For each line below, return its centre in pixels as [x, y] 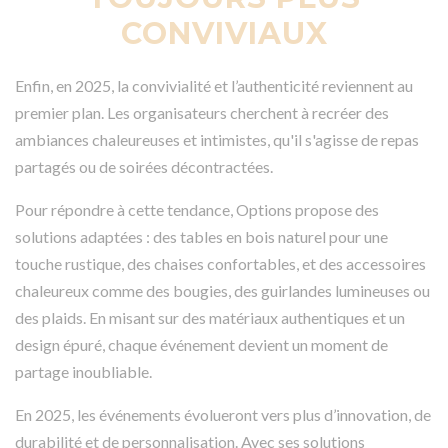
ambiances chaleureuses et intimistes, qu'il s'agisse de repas [217, 139]
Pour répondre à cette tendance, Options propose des [197, 209]
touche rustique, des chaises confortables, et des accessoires [220, 263]
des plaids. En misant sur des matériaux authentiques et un [210, 317]
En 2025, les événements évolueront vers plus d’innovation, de [223, 414]
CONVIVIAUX [224, 33]
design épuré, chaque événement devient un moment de [201, 344]
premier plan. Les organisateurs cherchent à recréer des [202, 112]
